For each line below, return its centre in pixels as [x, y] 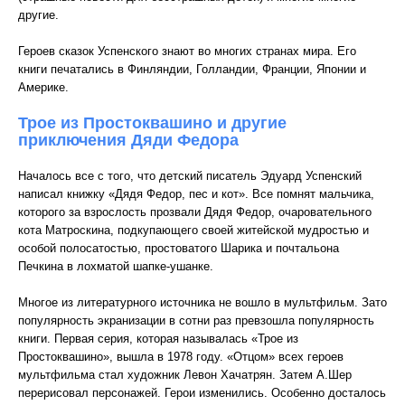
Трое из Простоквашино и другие [152, 123]
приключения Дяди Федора [128, 140]
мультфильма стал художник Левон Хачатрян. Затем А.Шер [185, 375]
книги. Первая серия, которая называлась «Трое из [158, 339]
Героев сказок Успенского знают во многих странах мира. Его [187, 51]
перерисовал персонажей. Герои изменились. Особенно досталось [202, 393]
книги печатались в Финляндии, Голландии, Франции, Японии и [192, 69]
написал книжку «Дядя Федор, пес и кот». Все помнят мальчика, [196, 194]
